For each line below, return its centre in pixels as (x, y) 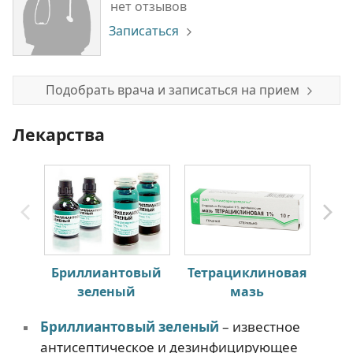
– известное (259, 326)
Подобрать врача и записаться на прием (173, 89)
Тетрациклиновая (247, 272)
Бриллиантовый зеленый (129, 326)
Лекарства (59, 134)
